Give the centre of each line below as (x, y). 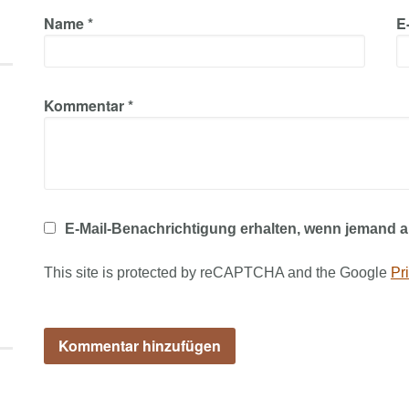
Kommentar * (88, 105)
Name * (68, 23)
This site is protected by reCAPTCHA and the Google (217, 272)
